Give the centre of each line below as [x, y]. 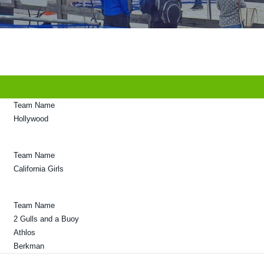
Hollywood [31, 118]
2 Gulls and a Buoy [46, 219]
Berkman [29, 246]
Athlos [24, 232]
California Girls [38, 169]
